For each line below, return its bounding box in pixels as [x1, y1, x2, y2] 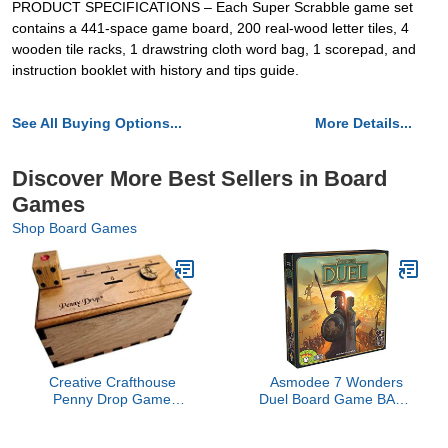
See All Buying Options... [12, 115, 182, 131]
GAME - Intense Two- [268, 408, 404, 424]
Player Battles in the [273, 425, 399, 441]
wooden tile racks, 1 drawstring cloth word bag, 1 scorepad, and [12, 41, 416, 57]
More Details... [315, 115, 412, 131]
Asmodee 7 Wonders [269, 374, 403, 390]
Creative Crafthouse [48, 374, 176, 390]
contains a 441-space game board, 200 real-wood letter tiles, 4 [12, 20, 409, 36]
